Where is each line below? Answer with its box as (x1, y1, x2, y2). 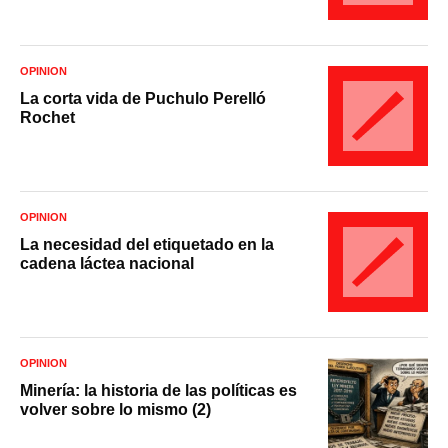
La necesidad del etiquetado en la (20, 235, 274, 253)
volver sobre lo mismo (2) (20, 400, 211, 418)
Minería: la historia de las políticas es (20, 381, 297, 399)
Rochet (20, 108, 75, 126)
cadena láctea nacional (20, 254, 194, 272)
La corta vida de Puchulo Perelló (20, 89, 266, 107)
